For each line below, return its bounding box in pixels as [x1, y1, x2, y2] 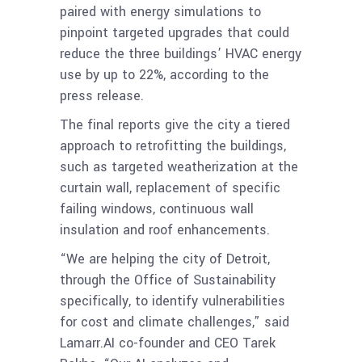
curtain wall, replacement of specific [60, 178, 280, 197]
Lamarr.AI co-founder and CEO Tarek [60, 333, 276, 352]
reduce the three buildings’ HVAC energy [60, 44, 301, 63]
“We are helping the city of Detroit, [60, 249, 270, 268]
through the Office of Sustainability [60, 270, 276, 289]
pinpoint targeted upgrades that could [60, 23, 289, 42]
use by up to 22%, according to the [60, 65, 269, 84]
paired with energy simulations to [60, 2, 261, 21]
